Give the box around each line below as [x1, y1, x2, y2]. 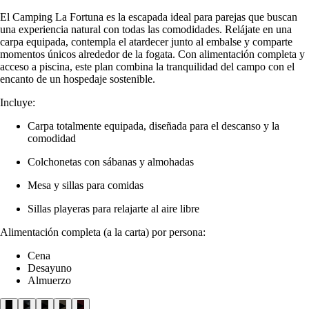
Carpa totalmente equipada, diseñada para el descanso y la [28, 119, 279, 132]
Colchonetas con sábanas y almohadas [28, 155, 194, 168]
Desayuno [28, 261, 72, 274]
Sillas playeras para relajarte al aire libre [28, 202, 199, 215]
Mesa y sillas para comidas [28, 179, 143, 191]
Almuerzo [28, 274, 71, 286]
